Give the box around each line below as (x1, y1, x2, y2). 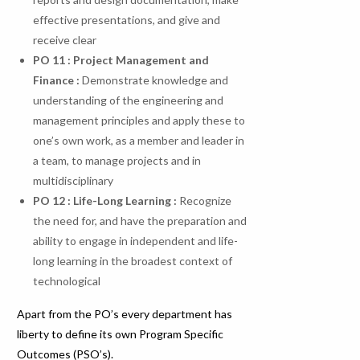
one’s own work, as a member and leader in (33, 133, 245, 148)
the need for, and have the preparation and (33, 214, 247, 228)
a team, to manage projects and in (33, 153, 202, 168)
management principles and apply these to (33, 113, 246, 128)
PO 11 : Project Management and (33, 53, 210, 67)
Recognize (177, 194, 232, 208)
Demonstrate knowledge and (82, 73, 229, 88)
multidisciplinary (33, 174, 114, 188)
